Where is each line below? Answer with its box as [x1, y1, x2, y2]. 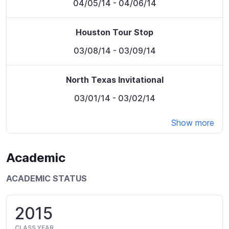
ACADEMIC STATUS [6, 173, 87, 184]
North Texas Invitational [65, 75, 164, 85]
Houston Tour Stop [76, 27, 153, 38]
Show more [171, 118, 214, 128]
